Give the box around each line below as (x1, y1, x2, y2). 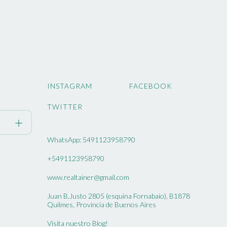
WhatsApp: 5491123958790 (47, 135, 135, 144)
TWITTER (47, 102, 83, 111)
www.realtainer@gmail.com (47, 172, 129, 181)
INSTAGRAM (47, 81, 92, 90)
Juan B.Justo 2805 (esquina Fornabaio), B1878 (47, 191, 190, 200)
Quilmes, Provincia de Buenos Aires (47, 200, 156, 209)
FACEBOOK (129, 81, 172, 90)
